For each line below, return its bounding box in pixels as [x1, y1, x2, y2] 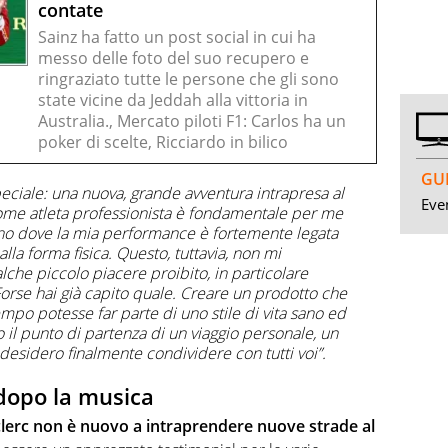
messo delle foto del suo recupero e [38, 46, 309, 69]
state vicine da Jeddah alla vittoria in [38, 88, 308, 111]
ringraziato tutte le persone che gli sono [38, 67, 339, 90]
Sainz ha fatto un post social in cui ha [38, 25, 316, 48]
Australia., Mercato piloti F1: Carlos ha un [38, 109, 346, 132]
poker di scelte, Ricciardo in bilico [38, 130, 288, 153]
